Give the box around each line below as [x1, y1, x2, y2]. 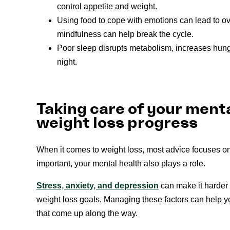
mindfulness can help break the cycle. [57, 29, 194, 39]
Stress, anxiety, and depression [36, 181, 159, 190]
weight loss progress [36, 113, 198, 132]
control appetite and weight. [57, 2, 157, 11]
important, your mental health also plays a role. [36, 159, 205, 168]
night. [57, 57, 77, 66]
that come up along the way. [36, 208, 138, 218]
